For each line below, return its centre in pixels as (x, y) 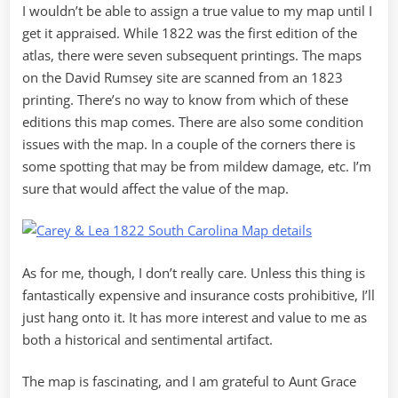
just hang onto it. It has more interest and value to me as (195, 317)
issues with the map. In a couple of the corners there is (189, 143)
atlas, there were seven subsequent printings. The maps (192, 55)
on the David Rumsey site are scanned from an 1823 (183, 77)
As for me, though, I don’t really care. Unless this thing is (194, 272)
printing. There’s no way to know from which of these (185, 99)
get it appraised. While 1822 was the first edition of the (190, 32)
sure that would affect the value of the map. (155, 188)
